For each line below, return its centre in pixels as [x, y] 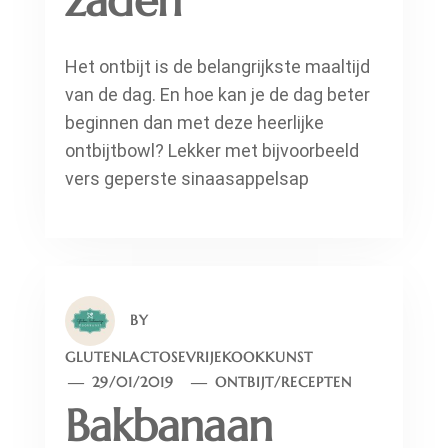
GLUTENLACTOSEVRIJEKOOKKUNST [189, 357]
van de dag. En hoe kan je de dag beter [217, 95]
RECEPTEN [317, 382]
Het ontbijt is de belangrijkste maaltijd [217, 67]
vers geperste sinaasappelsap [187, 179]
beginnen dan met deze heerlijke [194, 123]
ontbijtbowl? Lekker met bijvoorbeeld [212, 151]
